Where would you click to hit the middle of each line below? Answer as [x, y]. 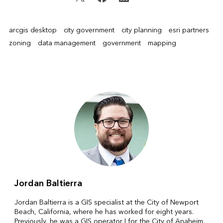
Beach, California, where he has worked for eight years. [104, 212]
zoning [20, 43]
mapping [162, 43]
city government [89, 30]
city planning [141, 30]
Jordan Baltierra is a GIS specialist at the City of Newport [106, 202]
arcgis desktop [33, 30]
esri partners [189, 30]
